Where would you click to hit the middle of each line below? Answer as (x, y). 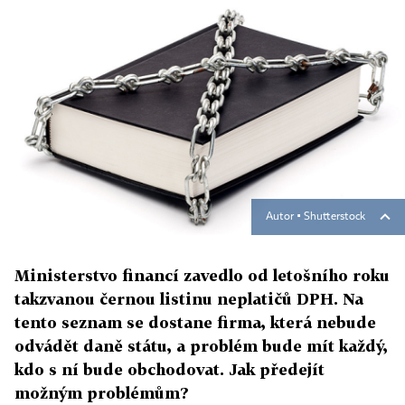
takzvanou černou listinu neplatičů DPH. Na (189, 299)
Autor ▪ (285, 217)
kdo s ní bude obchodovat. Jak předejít (170, 370)
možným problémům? (102, 393)
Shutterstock (334, 217)
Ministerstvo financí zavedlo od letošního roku (202, 276)
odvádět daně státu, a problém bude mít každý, (201, 346)
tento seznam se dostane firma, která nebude (195, 323)
